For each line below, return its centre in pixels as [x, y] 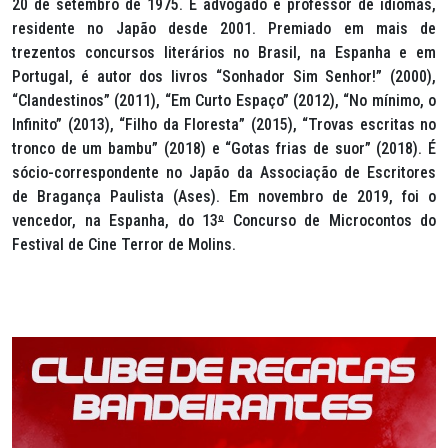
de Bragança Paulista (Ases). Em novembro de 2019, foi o [224, 196]
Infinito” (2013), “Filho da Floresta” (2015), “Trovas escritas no [224, 124]
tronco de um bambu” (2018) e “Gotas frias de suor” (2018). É [224, 148]
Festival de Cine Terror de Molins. [124, 244]
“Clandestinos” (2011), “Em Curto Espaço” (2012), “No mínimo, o [224, 100]
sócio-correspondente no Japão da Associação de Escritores [224, 172]
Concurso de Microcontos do [330, 220]
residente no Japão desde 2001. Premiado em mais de [224, 28]
